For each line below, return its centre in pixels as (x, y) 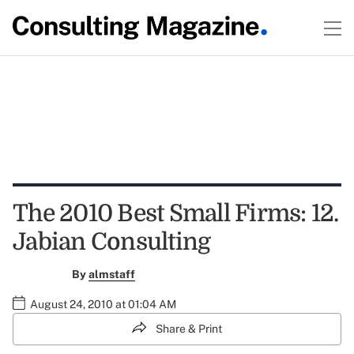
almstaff (111, 274)
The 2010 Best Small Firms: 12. (176, 213)
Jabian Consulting (112, 242)
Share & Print (189, 329)
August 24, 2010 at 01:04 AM (103, 304)
